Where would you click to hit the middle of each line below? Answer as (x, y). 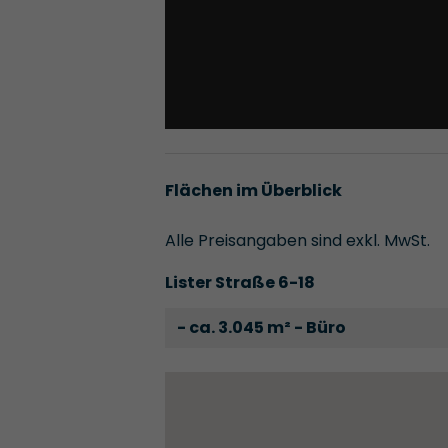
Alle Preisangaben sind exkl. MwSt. (297, 241)
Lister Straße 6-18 (239, 283)
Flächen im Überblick (253, 191)
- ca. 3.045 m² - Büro (261, 328)
